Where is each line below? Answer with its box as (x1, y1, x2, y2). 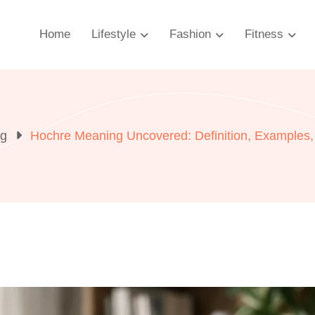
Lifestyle (91, 27, 136, 41)
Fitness (245, 27, 283, 41)
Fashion (169, 27, 211, 41)
